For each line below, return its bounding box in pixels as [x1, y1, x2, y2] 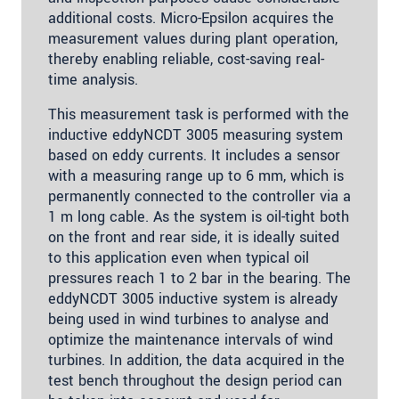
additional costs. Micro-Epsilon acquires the [48, 7, 334, 28]
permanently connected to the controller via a [48, 185, 351, 207]
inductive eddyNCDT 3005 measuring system [48, 124, 343, 145]
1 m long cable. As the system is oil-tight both [48, 206, 349, 227]
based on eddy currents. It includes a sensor [48, 144, 340, 166]
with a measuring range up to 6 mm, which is [48, 165, 344, 186]
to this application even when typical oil [48, 247, 309, 268]
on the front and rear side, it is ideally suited [48, 226, 339, 248]
